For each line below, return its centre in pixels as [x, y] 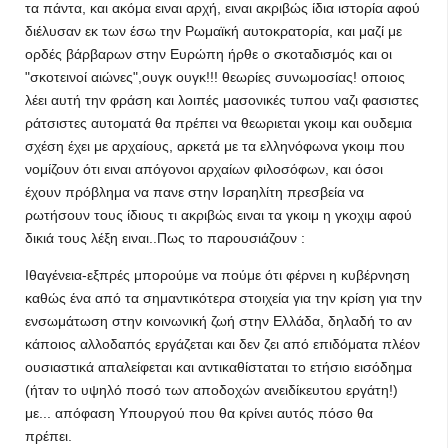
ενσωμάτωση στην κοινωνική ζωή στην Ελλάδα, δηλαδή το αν [218, 321]
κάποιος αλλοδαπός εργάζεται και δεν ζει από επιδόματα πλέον [222, 344]
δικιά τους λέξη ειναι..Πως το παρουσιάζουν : [165, 238]
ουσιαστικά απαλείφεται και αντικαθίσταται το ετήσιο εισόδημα [218, 367]
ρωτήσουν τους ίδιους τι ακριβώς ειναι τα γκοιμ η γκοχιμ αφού [218, 215]
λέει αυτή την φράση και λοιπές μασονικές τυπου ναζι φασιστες [222, 100]
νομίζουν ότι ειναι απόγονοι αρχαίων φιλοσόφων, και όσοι [204, 169]
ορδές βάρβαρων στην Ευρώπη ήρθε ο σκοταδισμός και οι [208, 54]
